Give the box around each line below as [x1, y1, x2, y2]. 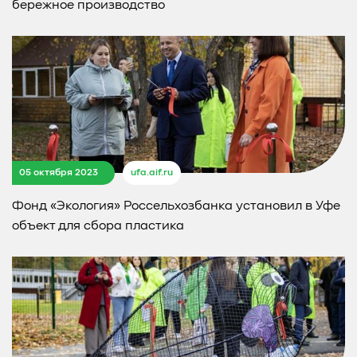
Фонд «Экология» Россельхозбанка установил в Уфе [12, 200, 340, 214]
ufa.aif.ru [131, 168, 173, 178]
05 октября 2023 [19, 167, 98, 178]
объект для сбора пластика [12, 220, 184, 233]
